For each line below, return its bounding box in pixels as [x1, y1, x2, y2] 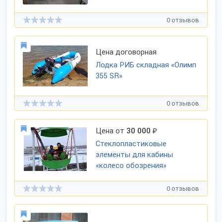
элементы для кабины [96, 150, 173, 159]
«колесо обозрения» [96, 161, 167, 170]
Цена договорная [96, 48, 157, 56]
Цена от [96, 126, 127, 135]
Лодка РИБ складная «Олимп [96, 60, 197, 69]
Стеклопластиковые [96, 139, 167, 148]
